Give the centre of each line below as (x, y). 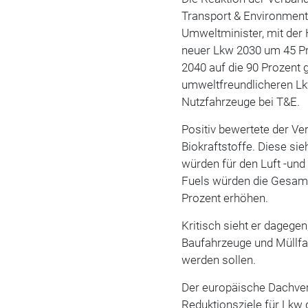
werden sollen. (219, 260)
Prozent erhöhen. (225, 198)
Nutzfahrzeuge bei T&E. (241, 102)
